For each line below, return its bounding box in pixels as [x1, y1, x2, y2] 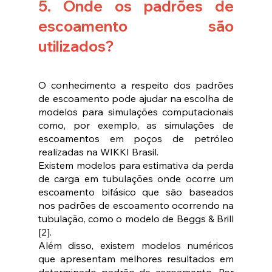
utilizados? [38, 37, 114, 56]
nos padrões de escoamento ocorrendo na [38, 199, 234, 212]
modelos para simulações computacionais [38, 106, 234, 118]
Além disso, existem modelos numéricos [38, 239, 234, 252]
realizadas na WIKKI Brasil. [38, 146, 161, 158]
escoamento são [38, 17, 234, 36]
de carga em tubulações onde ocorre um [38, 172, 234, 185]
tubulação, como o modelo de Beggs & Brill [38, 212, 234, 225]
